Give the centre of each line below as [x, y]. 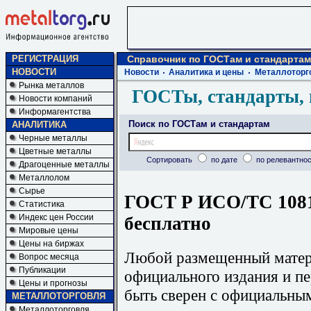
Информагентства [55, 112]
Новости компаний [56, 99]
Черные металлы [53, 138]
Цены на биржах [51, 244]
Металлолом [44, 178]
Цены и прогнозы [53, 283]
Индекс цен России [56, 217]
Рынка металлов [51, 85]
